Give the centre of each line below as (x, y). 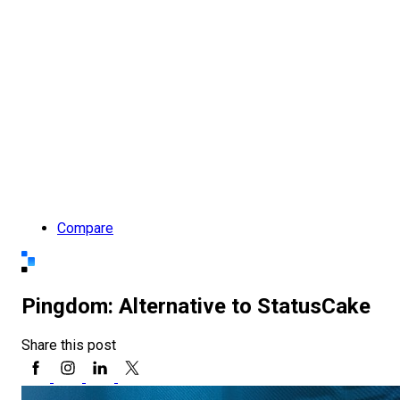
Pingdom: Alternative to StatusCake (196, 307)
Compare (85, 229)
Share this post (69, 346)
